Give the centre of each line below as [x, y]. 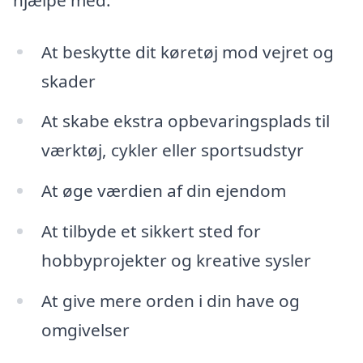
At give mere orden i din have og [170, 300]
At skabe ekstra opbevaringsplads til [185, 121]
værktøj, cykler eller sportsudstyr [172, 150]
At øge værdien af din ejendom [163, 191]
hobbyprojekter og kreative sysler [176, 261]
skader [68, 81]
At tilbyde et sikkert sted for [151, 231]
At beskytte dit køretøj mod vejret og [187, 51]
